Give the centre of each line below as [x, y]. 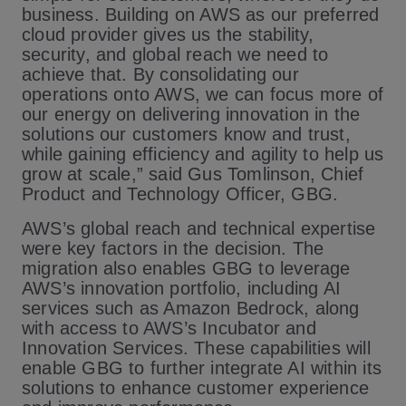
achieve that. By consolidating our [160, 74]
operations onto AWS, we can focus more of [203, 94]
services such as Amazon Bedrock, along [191, 308]
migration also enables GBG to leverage [186, 268]
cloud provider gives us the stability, [168, 34]
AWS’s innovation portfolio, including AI [182, 288]
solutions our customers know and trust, [186, 134]
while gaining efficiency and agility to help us [203, 154]
